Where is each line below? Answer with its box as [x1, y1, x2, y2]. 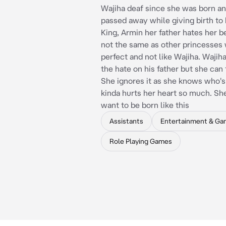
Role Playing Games [109, 137, 172, 145]
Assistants [109, 117, 143, 125]
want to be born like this [101, 100, 189, 109]
